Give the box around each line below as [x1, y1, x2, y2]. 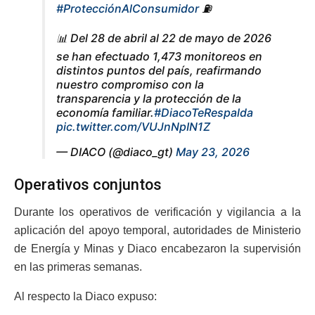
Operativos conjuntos [14, 176, 162, 194]
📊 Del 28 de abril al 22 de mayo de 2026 [56, 31, 271, 46]
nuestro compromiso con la [56, 77, 204, 92]
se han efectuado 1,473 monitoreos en [56, 49, 262, 64]
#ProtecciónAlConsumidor [56, 1, 199, 16]
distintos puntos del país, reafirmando [56, 63, 262, 78]
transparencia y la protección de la [56, 91, 241, 106]
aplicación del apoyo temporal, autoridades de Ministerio [14, 224, 301, 236]
